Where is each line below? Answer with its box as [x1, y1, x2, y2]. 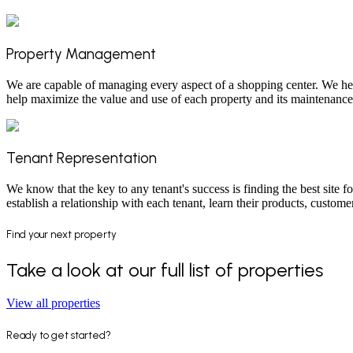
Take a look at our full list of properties [6, 258, 323, 281]
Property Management [6, 45, 156, 64]
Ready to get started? [6, 328, 111, 341]
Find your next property [6, 228, 117, 241]
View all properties [6, 296, 100, 310]
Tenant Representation [6, 149, 157, 168]
